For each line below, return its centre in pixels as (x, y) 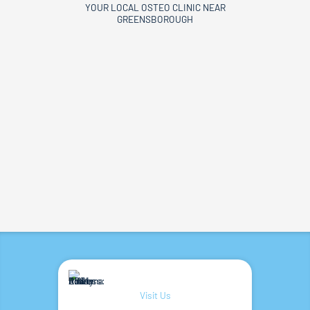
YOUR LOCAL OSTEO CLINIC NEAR (155, 8)
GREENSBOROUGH (155, 19)
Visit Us (155, 295)
